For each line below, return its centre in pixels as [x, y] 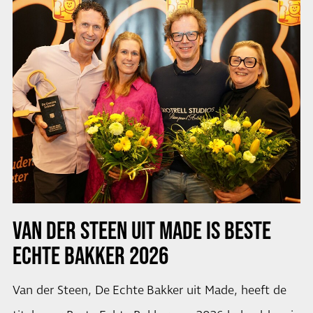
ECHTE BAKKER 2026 [90, 255]
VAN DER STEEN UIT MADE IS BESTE [141, 230]
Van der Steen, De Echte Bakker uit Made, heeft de [149, 290]
